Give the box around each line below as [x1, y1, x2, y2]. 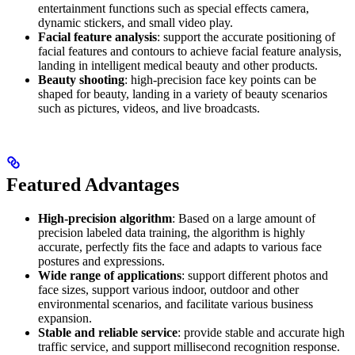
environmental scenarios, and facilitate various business [38, 297, 313, 311]
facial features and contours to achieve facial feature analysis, [38, 44, 342, 59]
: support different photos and [181, 269, 328, 283]
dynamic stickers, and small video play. [38, 16, 233, 30]
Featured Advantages [6, 174, 179, 196]
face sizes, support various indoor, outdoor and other [38, 283, 299, 297]
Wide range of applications [38, 269, 181, 283]
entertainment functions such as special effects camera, [38, 2, 309, 16]
